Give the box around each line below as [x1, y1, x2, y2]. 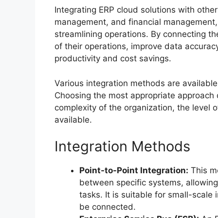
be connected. [79, 202, 136, 212]
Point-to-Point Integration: [79, 165, 188, 176]
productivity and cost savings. [54, 54, 171, 64]
